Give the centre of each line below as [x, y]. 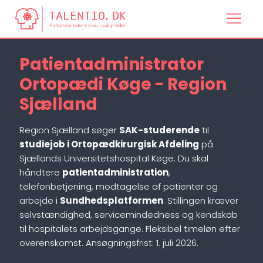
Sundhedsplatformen [112, 200]
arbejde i [40, 200]
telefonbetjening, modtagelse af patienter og [119, 186]
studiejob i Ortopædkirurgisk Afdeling [109, 144]
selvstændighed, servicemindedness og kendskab [129, 215]
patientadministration [115, 172]
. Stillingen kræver [201, 200]
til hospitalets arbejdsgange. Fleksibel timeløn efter [130, 229]
